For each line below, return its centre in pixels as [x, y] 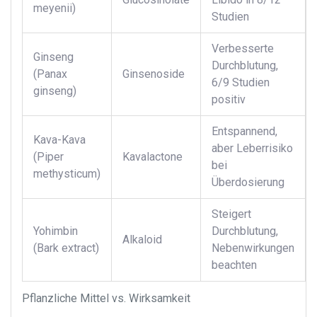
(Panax [50, 74]
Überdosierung [248, 183]
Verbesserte [243, 49]
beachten [234, 265]
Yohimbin [56, 231]
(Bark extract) [66, 248]
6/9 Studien [241, 83]
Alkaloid [142, 240]
